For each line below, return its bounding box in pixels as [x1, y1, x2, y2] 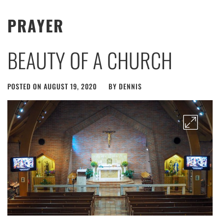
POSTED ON [7, 81, 44, 91]
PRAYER [7, 14, 64, 37]
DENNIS [119, 81, 142, 91]
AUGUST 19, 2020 [44, 81, 97, 91]
